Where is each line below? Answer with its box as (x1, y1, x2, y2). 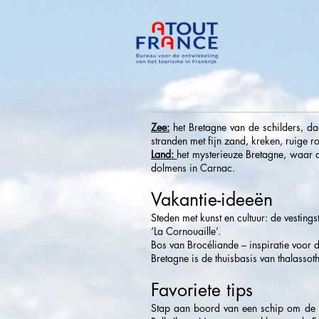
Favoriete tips (151, 278, 253, 301)
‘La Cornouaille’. (151, 224, 221, 238)
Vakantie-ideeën (151, 188, 273, 211)
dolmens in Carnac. (151, 161, 235, 174)
